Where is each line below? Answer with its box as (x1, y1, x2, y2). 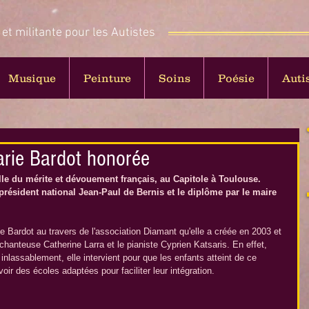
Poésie (217, 72, 255, 84)
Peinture (83, 72, 131, 84)
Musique (8, 72, 56, 84)
